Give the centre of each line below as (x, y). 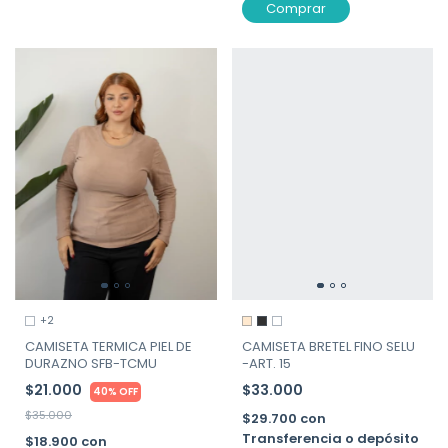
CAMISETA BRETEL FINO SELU (328, 347)
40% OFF (115, 392)
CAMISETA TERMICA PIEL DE (108, 347)
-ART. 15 (266, 364)
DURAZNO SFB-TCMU (91, 364)
